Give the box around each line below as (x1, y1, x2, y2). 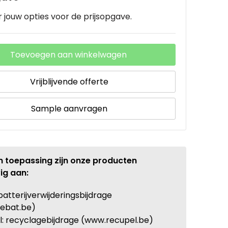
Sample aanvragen (31, 102, 107, 115)
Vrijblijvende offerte (30, 75, 108, 88)
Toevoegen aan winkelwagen (10, 48, 127, 61)
